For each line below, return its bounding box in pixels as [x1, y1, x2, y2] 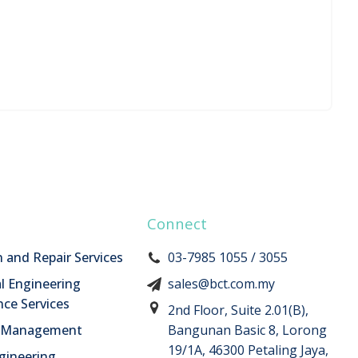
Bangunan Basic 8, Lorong [168, 321, 327, 339]
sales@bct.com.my [168, 275, 275, 292]
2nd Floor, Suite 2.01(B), [168, 301, 308, 319]
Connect [147, 213, 207, 233]
